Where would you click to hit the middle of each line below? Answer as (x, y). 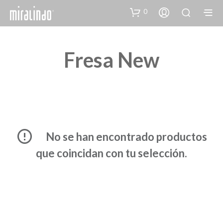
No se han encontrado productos (125, 137)
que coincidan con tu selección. (111, 153)
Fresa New (111, 59)
